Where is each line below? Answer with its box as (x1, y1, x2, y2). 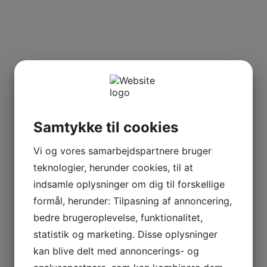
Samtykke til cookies (33, 118, 178, 136)
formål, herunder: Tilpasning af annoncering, (33, 194, 232, 207)
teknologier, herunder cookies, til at (33, 161, 193, 173)
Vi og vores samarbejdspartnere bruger (33, 144, 212, 157)
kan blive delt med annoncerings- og (33, 244, 199, 257)
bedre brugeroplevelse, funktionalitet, (33, 211, 203, 223)
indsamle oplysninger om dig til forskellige (33, 178, 225, 190)
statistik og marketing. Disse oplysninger (33, 228, 218, 240)
